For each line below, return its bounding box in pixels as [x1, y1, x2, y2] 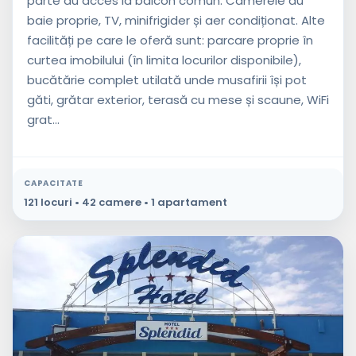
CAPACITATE [24, 176, 83, 189]
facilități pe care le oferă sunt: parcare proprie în [27, 31, 313, 48]
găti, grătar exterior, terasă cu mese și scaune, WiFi [27, 91, 329, 108]
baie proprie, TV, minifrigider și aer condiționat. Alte [27, 11, 325, 29]
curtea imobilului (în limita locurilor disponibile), [27, 51, 301, 68]
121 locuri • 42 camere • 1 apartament [24, 194, 227, 210]
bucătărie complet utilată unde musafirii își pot [27, 71, 307, 88]
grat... [27, 110, 60, 128]
